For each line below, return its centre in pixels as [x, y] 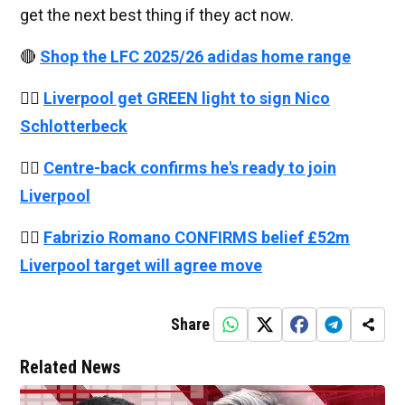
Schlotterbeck [74, 127]
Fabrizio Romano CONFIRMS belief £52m [197, 238]
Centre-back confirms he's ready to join [190, 168]
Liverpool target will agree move [141, 266]
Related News [70, 367]
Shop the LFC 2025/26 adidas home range [195, 57]
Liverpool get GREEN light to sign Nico [187, 99]
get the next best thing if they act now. [157, 15]
